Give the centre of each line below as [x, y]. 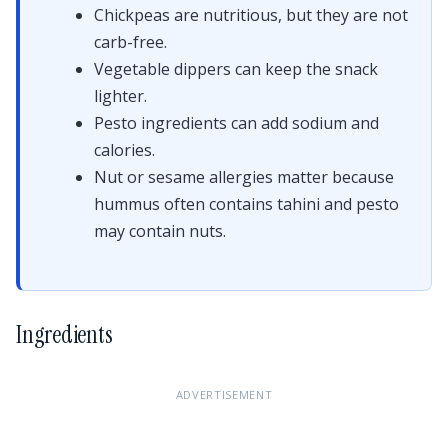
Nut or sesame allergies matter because [244, 177]
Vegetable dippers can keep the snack [236, 69]
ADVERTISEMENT [224, 394]
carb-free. [130, 42]
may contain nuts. [160, 231]
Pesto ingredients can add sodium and [236, 123]
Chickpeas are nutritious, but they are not [251, 15]
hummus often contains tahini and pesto [246, 204]
